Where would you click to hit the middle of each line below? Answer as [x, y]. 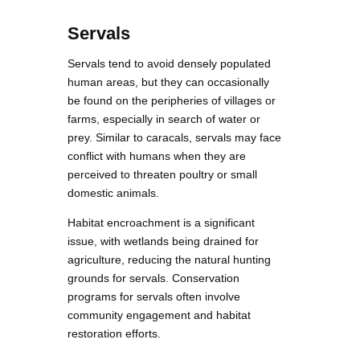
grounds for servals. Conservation [153, 278]
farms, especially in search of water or [164, 119]
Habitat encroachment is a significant [161, 222]
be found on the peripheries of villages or [172, 100]
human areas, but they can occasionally [168, 82]
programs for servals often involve [154, 296]
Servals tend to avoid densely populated [169, 63]
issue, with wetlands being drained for [163, 241]
